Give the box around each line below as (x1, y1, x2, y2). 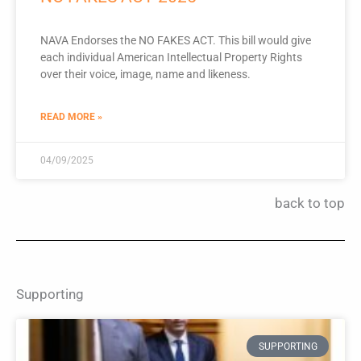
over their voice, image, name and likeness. (40, 68, 251, 81)
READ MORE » (40, 111, 102, 123)
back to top (275, 195, 345, 212)
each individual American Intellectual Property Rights (40, 51, 302, 64)
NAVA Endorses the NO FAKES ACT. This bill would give (40, 34, 311, 48)
